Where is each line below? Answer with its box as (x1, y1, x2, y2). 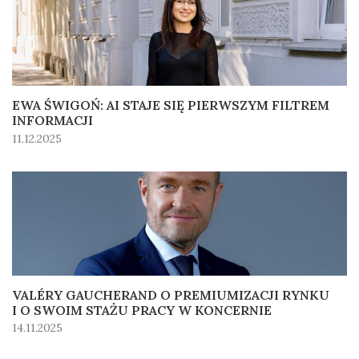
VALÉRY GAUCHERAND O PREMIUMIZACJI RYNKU (12, 286, 329, 303)
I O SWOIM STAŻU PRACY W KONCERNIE (12, 301, 272, 318)
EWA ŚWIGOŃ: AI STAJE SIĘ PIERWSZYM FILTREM (12, 97, 329, 114)
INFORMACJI (12, 112, 93, 129)
